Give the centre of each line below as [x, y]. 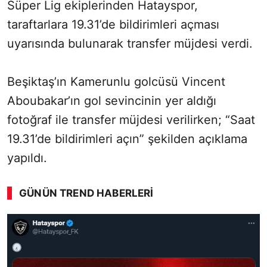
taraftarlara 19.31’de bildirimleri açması [113, 25]
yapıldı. [27, 158]
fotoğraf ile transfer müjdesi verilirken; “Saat [131, 120]
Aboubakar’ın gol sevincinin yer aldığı [112, 101]
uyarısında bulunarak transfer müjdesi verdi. [130, 44]
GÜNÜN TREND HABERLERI [86, 193]
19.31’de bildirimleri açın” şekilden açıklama [127, 139]
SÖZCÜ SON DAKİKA [52, 221]
